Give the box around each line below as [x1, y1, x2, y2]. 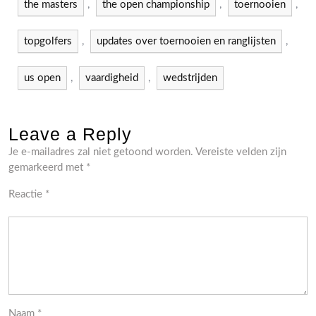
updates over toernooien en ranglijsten [97, 35, 276, 47]
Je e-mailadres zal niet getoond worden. [8, 146, 193, 157]
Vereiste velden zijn [195, 146, 286, 157]
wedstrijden [163, 72, 217, 83]
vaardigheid [85, 72, 138, 83]
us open [24, 72, 61, 83]
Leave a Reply [8, 123, 132, 144]
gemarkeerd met [8, 162, 86, 173]
